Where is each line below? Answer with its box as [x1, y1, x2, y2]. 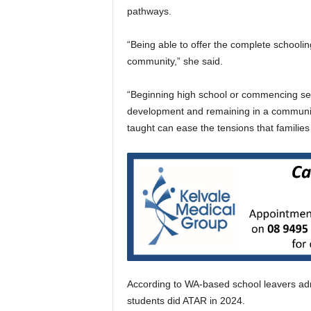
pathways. [126, 6, 171, 17]
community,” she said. [126, 56, 223, 67]
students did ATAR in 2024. [126, 294, 245, 306]
